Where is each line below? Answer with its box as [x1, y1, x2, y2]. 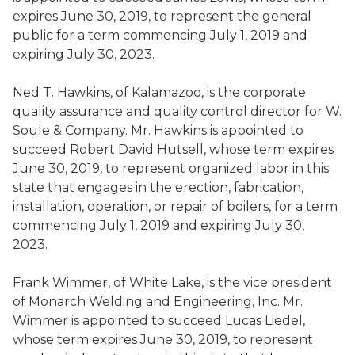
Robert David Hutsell [70, 142, 204, 157]
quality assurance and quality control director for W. [13, 104, 342, 119]
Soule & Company [13, 123, 125, 138]
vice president [243, 275, 332, 290]
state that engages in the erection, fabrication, [13, 180, 303, 195]
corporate [243, 85, 306, 100]
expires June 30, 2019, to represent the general [13, 9, 311, 24]
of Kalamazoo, [113, 85, 207, 100]
